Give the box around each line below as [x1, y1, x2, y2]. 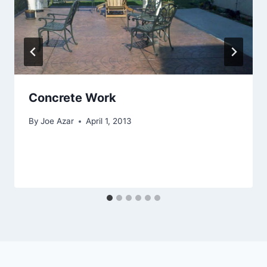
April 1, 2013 [86, 116, 132, 126]
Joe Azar [41, 116, 74, 126]
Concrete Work [29, 91, 116, 105]
